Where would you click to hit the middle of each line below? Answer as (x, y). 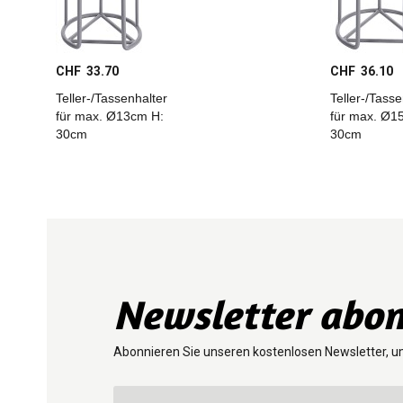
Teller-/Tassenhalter (112, 98)
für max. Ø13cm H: (110, 116)
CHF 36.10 (362, 71)
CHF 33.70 (87, 71)
